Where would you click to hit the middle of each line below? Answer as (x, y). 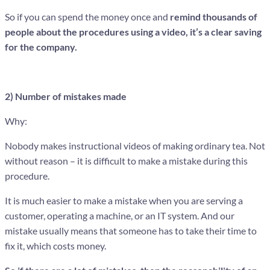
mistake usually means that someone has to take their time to (131, 230)
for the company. (41, 46)
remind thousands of (214, 16)
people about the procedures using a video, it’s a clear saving (133, 31)
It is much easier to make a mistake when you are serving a (124, 200)
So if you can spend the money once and (87, 16)
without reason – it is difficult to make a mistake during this (126, 160)
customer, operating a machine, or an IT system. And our (120, 215)
